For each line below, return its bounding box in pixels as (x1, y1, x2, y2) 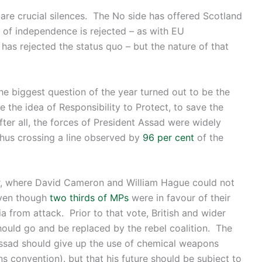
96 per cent (143, 131, 194, 143)
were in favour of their (129, 192, 230, 204)
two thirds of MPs (50, 192, 129, 204)
